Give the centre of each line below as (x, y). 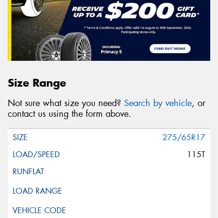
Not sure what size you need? (66, 103)
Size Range (37, 82)
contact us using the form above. (70, 114)
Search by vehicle (158, 103)
